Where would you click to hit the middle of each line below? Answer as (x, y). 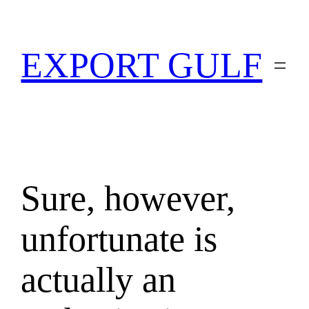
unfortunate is (119, 239)
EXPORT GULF (142, 66)
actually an (99, 279)
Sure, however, (128, 198)
